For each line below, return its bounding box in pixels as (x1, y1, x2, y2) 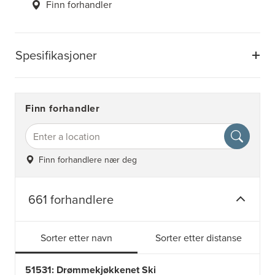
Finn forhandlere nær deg (39, 153, 137, 166)
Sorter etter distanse (155, 230, 242, 245)
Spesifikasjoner (15, 46, 97, 65)
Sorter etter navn (41, 230, 112, 245)
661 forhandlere (28, 190, 114, 209)
